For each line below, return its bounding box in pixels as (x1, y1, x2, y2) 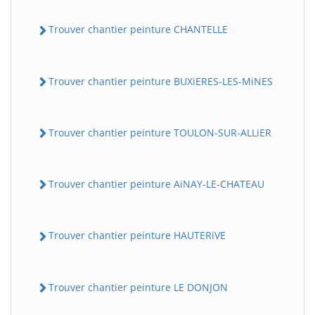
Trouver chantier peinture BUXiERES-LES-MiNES (49, 74, 273, 88)
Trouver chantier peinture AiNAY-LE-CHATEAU (49, 177, 264, 191)
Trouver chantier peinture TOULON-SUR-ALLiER (49, 125, 271, 139)
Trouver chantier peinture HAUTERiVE (49, 229, 226, 243)
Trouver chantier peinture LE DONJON (49, 280, 228, 294)
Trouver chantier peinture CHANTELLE (49, 22, 228, 37)
